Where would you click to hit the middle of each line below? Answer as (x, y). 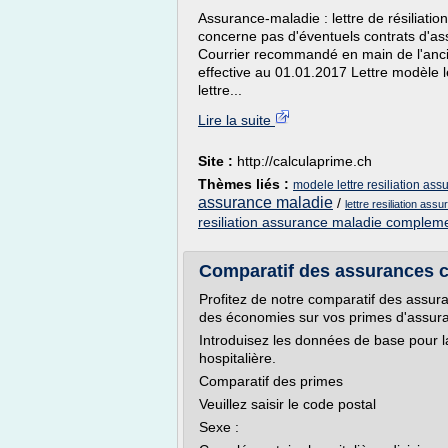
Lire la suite (236, 120)
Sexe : (219, 427)
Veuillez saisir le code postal (287, 404)
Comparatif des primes (271, 381)
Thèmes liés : (245, 184)
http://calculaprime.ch (304, 161)
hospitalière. (237, 358)
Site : (217, 161)
